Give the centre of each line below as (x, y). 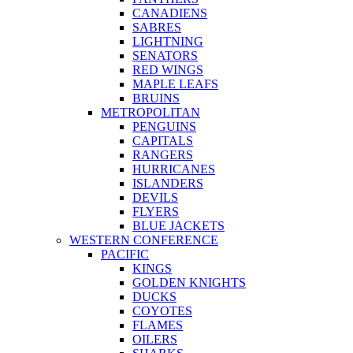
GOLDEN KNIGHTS (189, 282)
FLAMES (158, 325)
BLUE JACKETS (178, 225)
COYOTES (162, 310)
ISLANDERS (168, 183)
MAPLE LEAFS (175, 84)
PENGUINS (164, 126)
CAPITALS (163, 140)
